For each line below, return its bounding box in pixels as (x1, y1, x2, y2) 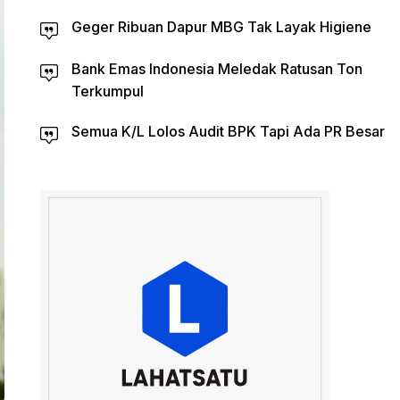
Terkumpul (71, 82, 144, 100)
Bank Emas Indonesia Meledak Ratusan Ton (71, 60, 362, 78)
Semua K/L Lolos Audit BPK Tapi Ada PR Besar (71, 122, 385, 140)
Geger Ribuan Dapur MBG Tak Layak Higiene (71, 18, 371, 36)
